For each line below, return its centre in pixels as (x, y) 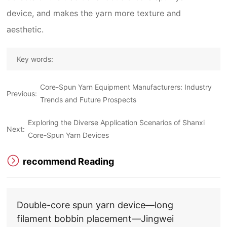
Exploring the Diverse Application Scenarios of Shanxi (117, 122)
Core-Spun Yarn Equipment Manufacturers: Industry (126, 87)
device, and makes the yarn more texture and (94, 13)
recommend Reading (69, 161)
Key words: (35, 59)
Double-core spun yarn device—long (95, 205)
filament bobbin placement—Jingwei (96, 219)
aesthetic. (25, 29)
